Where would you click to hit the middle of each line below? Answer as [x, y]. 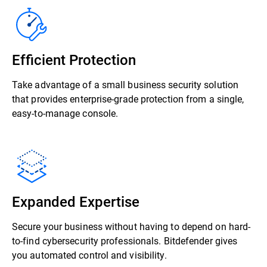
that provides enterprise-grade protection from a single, [128, 99]
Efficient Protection [74, 60]
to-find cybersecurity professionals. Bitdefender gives [125, 240]
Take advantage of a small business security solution [125, 84]
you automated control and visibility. [90, 255]
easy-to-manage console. [65, 113]
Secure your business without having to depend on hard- [131, 226]
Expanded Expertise [76, 201]
